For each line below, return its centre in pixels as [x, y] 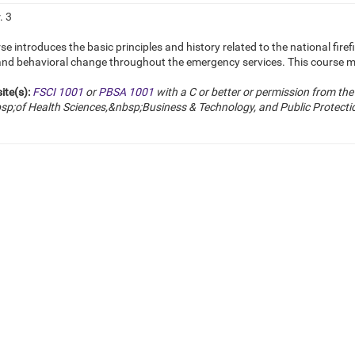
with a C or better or [204, 92]
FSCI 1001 [58, 92]
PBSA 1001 [126, 92]
